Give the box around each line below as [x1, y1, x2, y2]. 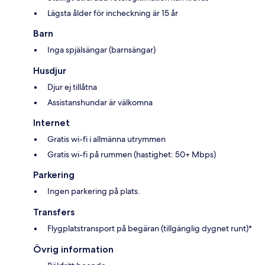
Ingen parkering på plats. [47, 185, 140, 196]
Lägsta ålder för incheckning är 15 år [47, 7, 178, 18]
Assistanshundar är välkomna [47, 96, 153, 108]
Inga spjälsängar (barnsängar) [47, 44, 156, 55]
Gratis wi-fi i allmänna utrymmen [47, 133, 166, 144]
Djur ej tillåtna [47, 81, 97, 92]
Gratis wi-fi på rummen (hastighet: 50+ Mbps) [47, 148, 216, 160]
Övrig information [33, 243, 114, 255]
